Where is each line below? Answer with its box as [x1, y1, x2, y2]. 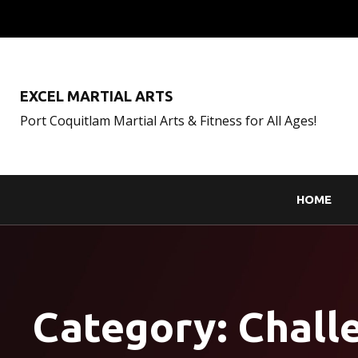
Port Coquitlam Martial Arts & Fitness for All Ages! [20, 112, 316, 129]
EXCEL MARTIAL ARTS [20, 88, 173, 104]
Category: [32, 304, 237, 351]
